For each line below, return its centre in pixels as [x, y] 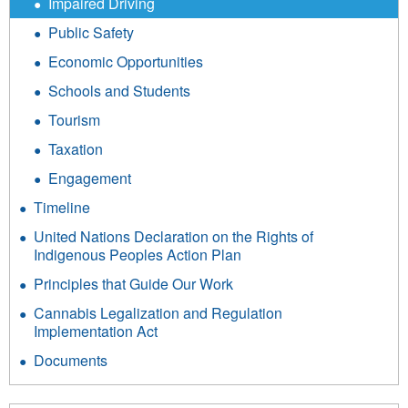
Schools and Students [119, 91]
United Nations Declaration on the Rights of [173, 237]
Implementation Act [96, 331]
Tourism [74, 120]
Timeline [62, 208]
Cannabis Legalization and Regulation [158, 313]
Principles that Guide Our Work [133, 284]
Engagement [90, 178]
